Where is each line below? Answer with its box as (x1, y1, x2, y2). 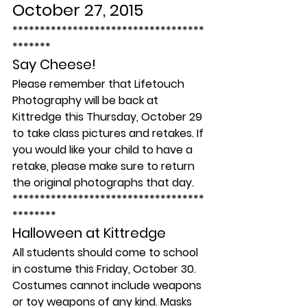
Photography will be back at (12, 93, 161, 108)
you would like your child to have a (12, 142, 195, 158)
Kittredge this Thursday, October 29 (12, 109, 205, 125)
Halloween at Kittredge (12, 223, 166, 243)
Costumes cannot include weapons (12, 278, 204, 293)
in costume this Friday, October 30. (12, 261, 199, 277)
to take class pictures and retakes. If (12, 125, 206, 141)
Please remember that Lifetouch (12, 76, 187, 92)
